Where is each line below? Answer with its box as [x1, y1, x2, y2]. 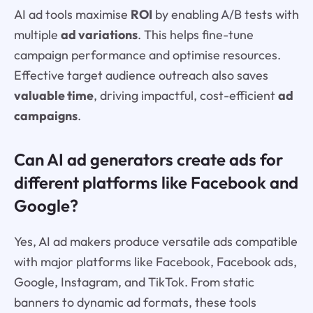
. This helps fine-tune [137, 27, 254, 43]
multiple [13, 27, 61, 43]
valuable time [13, 87, 94, 104]
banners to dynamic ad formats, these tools [13, 293, 256, 310]
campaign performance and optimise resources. [13, 47, 281, 64]
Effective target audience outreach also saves [13, 67, 268, 84]
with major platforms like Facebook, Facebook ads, [13, 253, 297, 270]
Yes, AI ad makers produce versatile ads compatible [13, 233, 298, 249]
